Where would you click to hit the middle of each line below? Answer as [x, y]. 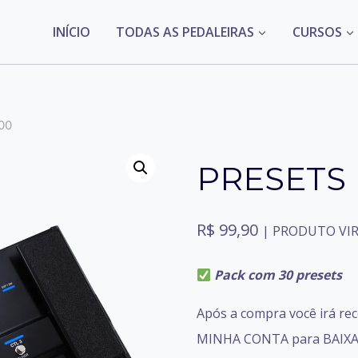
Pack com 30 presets [278, 275]
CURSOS [317, 32]
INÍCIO [71, 32]
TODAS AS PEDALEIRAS [185, 32]
